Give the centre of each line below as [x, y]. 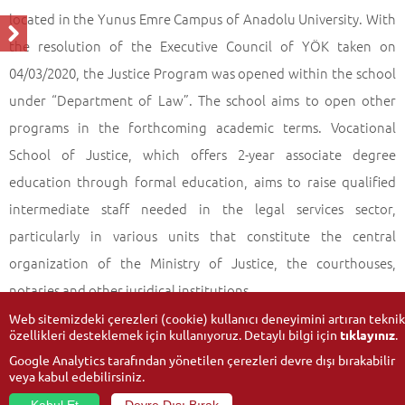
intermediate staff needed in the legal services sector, [202, 208]
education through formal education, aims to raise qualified [202, 181]
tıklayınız [367, 334]
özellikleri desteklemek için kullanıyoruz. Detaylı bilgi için [174, 334]
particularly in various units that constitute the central [202, 235]
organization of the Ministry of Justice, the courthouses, [202, 263]
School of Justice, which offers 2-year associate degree [202, 154]
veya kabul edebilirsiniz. [77, 376]
